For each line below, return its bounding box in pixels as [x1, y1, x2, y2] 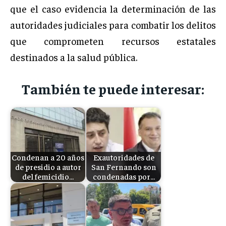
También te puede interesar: [22, 79, 204, 97]
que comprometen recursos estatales [10, 34, 216, 47]
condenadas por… [92, 171, 155, 182]
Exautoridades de [93, 152, 154, 163]
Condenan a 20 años [12, 152, 84, 163]
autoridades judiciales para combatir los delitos [10, 18, 216, 31]
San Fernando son [91, 161, 156, 173]
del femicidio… [22, 171, 74, 182]
